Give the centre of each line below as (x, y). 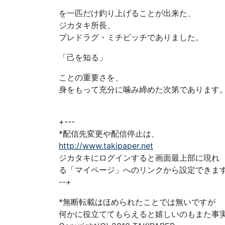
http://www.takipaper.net (106, 146)
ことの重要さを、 (91, 78)
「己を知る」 (83, 58)
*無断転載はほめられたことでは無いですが (137, 202)
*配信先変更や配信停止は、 (109, 134)
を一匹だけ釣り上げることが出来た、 (127, 13)
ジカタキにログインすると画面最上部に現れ (139, 158)
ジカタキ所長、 (87, 25)
